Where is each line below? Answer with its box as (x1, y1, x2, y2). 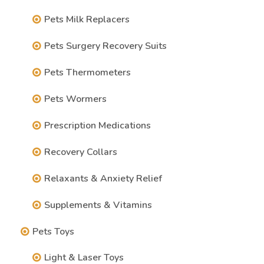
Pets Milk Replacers (44, 13, 130, 26)
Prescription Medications (44, 119, 151, 132)
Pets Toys (32, 225, 74, 238)
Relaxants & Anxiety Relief (44, 172, 162, 185)
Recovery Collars (44, 146, 117, 159)
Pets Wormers (44, 93, 107, 105)
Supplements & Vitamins (44, 199, 152, 212)
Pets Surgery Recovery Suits (44, 39, 167, 52)
